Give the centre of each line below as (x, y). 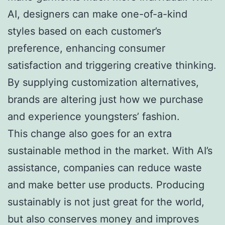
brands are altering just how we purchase (105, 99)
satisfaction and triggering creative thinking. (112, 65)
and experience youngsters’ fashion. (94, 116)
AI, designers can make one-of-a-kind (97, 14)
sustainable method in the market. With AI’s (110, 150)
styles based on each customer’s (84, 31)
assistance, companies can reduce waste (105, 167)
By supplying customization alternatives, (103, 82)
